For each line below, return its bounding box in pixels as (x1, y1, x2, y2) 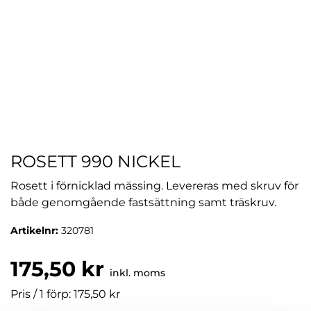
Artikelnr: (10, 224, 61, 237)
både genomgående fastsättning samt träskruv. (10, 196, 276, 209)
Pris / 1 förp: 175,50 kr (10, 287, 120, 301)
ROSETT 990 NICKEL (10, 151, 180, 171)
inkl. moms (110, 267, 165, 279)
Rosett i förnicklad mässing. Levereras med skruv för (10, 179, 299, 192)
